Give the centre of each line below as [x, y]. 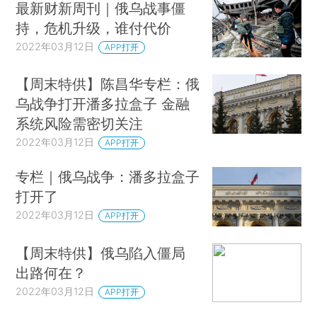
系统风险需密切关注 [80, 124]
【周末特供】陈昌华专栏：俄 [108, 84]
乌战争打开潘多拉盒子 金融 [103, 104]
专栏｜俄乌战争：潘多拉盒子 [108, 177]
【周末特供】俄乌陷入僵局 [101, 253]
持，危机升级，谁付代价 [94, 28]
